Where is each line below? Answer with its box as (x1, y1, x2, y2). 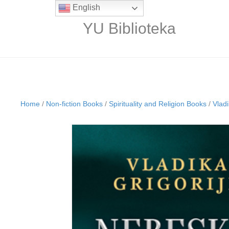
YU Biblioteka (83, 20, 176, 37)
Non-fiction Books (46, 100, 103, 108)
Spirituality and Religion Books (109, 100, 207, 108)
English (70, 3, 100, 12)
